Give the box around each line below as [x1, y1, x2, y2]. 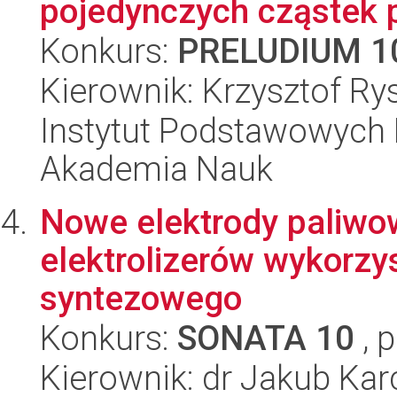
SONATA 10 [177, 318, 354, 358]
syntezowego [40, 278, 242, 318]
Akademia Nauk [40, 149, 273, 189]
